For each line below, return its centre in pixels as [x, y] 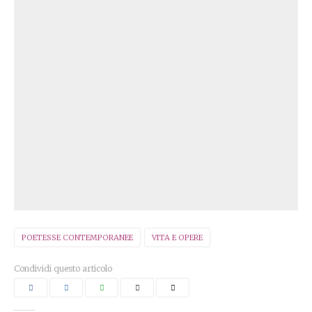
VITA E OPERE [177, 237]
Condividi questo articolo [63, 268]
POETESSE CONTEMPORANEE [77, 237]
